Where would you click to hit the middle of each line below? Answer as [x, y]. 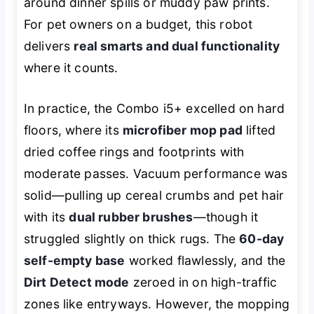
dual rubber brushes [131, 217]
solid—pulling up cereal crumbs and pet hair [154, 195]
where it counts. [71, 68]
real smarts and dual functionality [177, 46]
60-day [262, 238]
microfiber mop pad [182, 130]
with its [46, 217]
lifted [259, 130]
